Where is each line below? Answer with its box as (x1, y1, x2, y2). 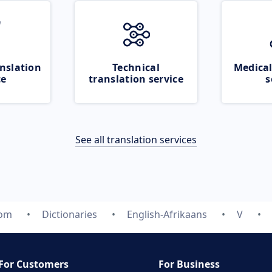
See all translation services (75, 133, 197, 146)
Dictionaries (42, 208, 97, 221)
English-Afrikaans (127, 208, 207, 221)
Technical (112, 61, 160, 74)
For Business (158, 257, 220, 271)
